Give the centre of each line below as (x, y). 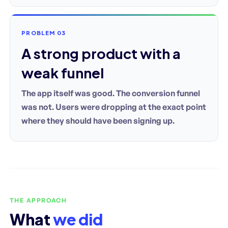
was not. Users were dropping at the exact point (114, 107)
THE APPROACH (38, 200)
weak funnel (63, 73)
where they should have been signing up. (98, 120)
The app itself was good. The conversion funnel (111, 93)
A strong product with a (101, 53)
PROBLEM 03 (44, 33)
